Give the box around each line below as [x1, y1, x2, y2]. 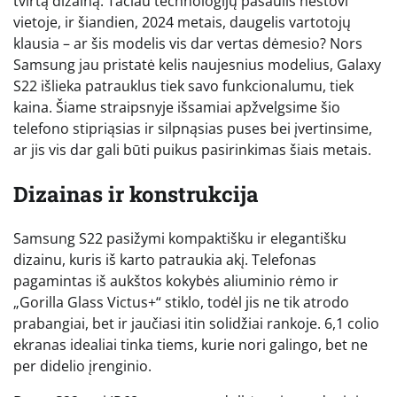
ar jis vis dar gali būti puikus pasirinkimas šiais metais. [13, 140, 371, 160]
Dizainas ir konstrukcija [13, 179, 259, 208]
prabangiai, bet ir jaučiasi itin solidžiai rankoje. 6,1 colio [13, 313, 379, 333]
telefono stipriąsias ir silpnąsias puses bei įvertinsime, [13, 119, 372, 138]
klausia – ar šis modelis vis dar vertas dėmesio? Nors [13, 34, 362, 53]
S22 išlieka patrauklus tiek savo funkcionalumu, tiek [13, 76, 354, 96]
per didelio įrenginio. [13, 355, 152, 376]
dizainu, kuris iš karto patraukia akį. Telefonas [13, 249, 316, 269]
